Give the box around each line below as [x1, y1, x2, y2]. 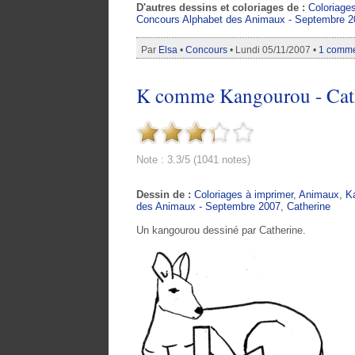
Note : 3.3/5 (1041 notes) [136, 154, 250, 166]
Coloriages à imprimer [194, 189, 293, 201]
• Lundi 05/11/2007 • [227, 44, 319, 55]
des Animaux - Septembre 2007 [136, 200, 281, 213]
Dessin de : [136, 189, 194, 201]
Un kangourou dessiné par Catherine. [136, 224, 306, 237]
